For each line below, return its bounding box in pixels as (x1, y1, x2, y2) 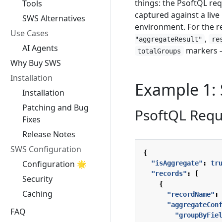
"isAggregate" (151, 159, 203, 167)
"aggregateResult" (135, 35, 202, 43)
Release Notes (22, 129, 75, 140)
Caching (22, 188, 53, 199)
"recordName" (167, 190, 215, 198)
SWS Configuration (10, 144, 81, 155)
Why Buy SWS (10, 57, 61, 68)
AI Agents (22, 43, 58, 54)
